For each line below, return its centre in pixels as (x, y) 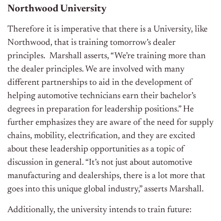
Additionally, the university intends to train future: (100, 210)
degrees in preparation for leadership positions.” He (101, 110)
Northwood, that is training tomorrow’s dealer (92, 43)
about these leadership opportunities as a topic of (96, 150)
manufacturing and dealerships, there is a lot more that (106, 176)
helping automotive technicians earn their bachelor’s (102, 96)
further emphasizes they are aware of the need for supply (110, 123)
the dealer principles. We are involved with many (96, 70)
